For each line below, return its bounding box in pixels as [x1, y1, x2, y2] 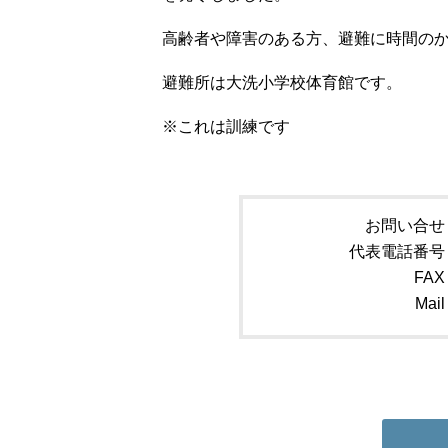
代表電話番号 [349, 243, 446, 260]
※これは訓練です [162, 118, 290, 135]
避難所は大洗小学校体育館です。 [162, 74, 402, 91]
